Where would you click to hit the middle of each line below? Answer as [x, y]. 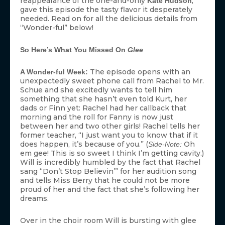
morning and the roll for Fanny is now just [97, 117]
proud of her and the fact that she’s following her [110, 189]
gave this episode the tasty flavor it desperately [106, 9]
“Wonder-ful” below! [57, 27]
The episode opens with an [139, 72]
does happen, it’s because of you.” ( [84, 144]
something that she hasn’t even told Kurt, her [103, 99]
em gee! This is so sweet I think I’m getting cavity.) [112, 153]
